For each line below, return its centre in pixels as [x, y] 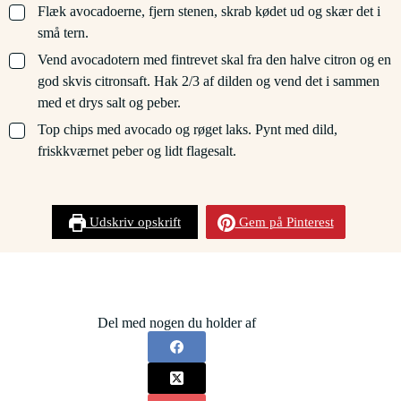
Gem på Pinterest [284, 222]
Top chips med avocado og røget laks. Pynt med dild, [188, 130]
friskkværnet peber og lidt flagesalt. [137, 151]
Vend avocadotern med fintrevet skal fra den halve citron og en [214, 60]
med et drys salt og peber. [109, 103]
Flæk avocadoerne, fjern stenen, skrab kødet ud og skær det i [209, 12]
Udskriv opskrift [133, 222]
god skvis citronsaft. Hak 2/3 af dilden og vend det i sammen [209, 81]
